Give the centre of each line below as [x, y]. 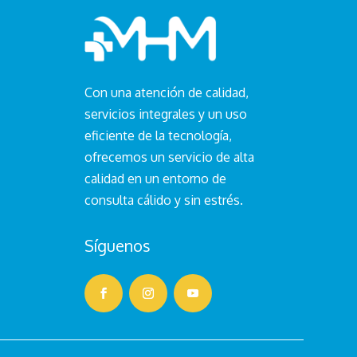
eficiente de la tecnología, [158, 135]
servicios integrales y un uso [165, 114]
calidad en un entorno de [155, 178]
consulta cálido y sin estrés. [163, 200]
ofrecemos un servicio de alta [169, 157]
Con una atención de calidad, [166, 92]
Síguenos [117, 245]
